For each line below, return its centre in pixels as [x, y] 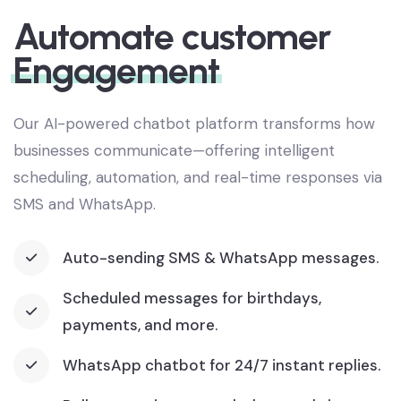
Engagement [116, 97]
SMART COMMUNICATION [101, 10]
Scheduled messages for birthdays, [192, 324]
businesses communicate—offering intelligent [174, 177]
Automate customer [172, 63]
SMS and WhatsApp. [85, 230]
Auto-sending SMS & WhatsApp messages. [221, 284]
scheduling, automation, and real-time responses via [198, 204]
